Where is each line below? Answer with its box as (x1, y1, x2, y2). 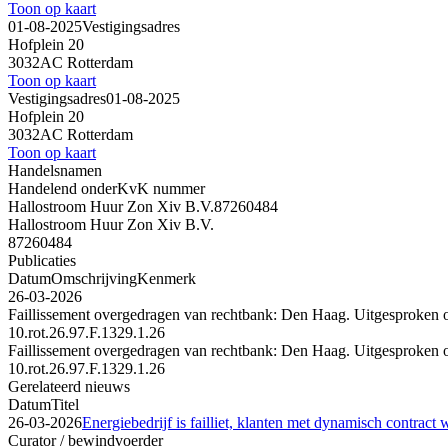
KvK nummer (117, 179, 205, 197)
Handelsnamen (8, 161, 102, 179)
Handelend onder (8, 179, 117, 197)
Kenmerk (137, 269, 196, 287)
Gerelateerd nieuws (8, 377, 130, 395)
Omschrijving (51, 269, 137, 287)
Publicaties (8, 251, 76, 269)
